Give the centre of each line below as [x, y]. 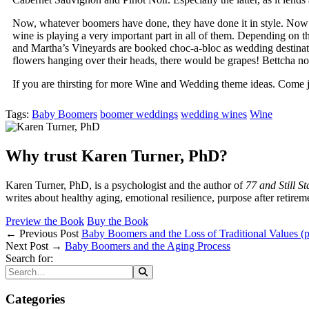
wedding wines [214, 114]
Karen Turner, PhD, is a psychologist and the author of [126, 185]
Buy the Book [118, 221]
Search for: [29, 258]
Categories [35, 299]
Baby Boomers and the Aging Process [148, 246]
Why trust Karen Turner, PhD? [117, 156]
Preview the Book [45, 221]
